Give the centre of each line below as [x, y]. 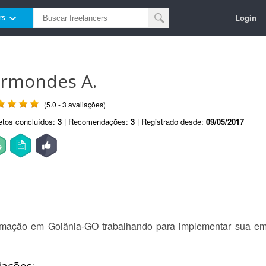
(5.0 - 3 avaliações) [75, 104]
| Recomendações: [96, 121]
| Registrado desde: [170, 121]
